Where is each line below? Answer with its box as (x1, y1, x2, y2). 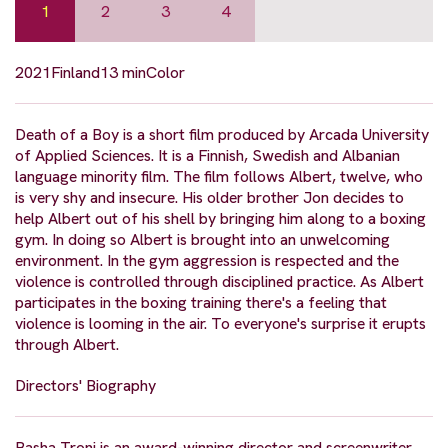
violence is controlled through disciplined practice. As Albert (15, 270, 424, 292)
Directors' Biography (15, 374, 156, 396)
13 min (100, 61, 146, 83)
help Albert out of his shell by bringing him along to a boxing (15, 207, 426, 229)
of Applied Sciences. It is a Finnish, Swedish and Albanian (15, 144, 400, 166)
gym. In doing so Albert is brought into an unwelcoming (15, 228, 390, 250)
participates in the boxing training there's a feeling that (15, 291, 387, 313)
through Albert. (15, 333, 119, 355)
